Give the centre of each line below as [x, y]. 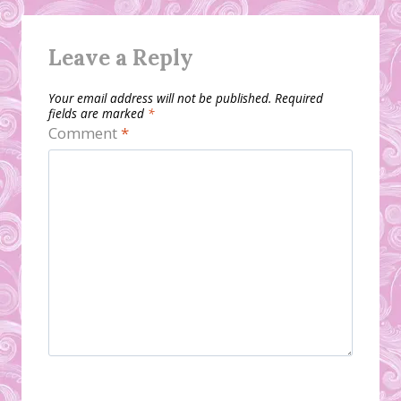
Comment [85, 132]
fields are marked [98, 113]
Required [299, 98]
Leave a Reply [121, 58]
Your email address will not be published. [160, 98]
